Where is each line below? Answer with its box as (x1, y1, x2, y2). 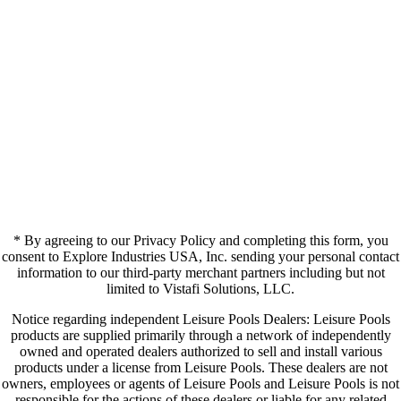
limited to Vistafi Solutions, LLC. (107, 280, 294, 296)
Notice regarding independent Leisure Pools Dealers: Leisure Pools (11, 311, 390, 327)
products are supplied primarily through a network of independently (10, 327, 391, 343)
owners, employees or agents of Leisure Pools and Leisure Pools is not (2, 375, 399, 391)
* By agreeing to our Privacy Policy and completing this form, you (13, 232, 388, 248)
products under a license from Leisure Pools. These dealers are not (13, 359, 388, 375)
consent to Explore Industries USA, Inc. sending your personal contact (2, 248, 399, 264)
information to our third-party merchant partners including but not (16, 264, 385, 280)
